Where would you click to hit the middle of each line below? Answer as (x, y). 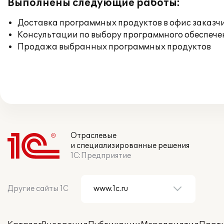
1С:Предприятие (101, 156)
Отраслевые (93, 136)
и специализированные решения (130, 146)
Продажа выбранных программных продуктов (114, 47)
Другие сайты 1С (38, 189)
